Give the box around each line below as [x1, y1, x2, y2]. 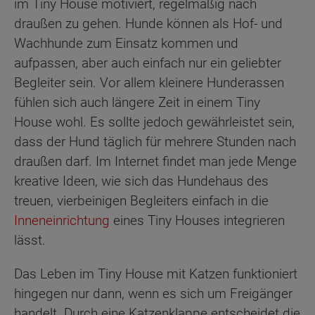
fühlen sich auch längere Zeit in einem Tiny [14, 94, 260, 111]
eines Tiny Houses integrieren [110, 212, 285, 229]
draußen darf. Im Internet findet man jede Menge [14, 153, 297, 170]
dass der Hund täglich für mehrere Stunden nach [14, 134, 296, 150]
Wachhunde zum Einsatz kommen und [14, 35, 238, 52]
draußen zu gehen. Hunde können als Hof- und [14, 15, 283, 32]
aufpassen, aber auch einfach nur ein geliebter [14, 55, 281, 72]
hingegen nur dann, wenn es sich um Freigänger [14, 285, 292, 302]
